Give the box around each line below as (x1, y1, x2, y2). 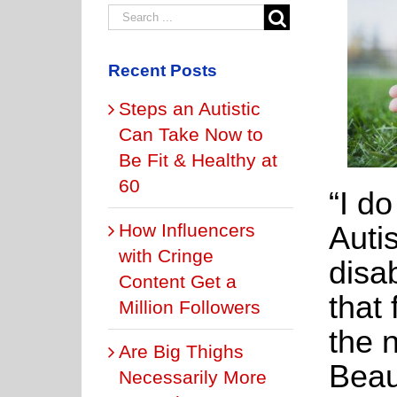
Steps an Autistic (119, 97, 261, 119)
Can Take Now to (119, 123, 263, 144)
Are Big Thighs (119, 340, 244, 362)
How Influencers (119, 219, 255, 240)
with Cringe (119, 245, 214, 266)
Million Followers (119, 296, 261, 317)
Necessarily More (119, 366, 267, 387)
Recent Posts (108, 60, 217, 80)
